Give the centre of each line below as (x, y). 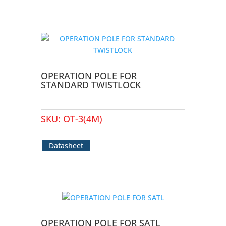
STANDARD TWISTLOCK (91, 85)
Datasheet (66, 146)
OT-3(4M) (82, 119)
